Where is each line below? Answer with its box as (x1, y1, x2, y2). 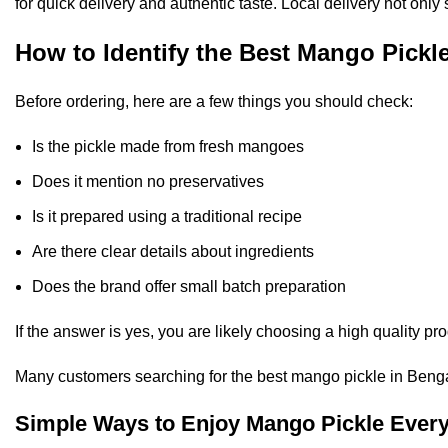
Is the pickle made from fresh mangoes (32, 138, 304, 156)
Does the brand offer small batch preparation (32, 278, 346, 296)
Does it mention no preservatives (32, 173, 264, 191)
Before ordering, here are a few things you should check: (15, 93, 413, 111)
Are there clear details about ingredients (32, 243, 314, 261)
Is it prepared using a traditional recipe (32, 208, 302, 226)
